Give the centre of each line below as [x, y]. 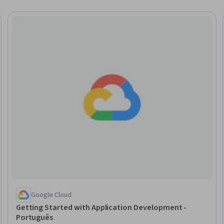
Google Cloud [51, 195]
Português [34, 217]
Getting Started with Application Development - [101, 207]
